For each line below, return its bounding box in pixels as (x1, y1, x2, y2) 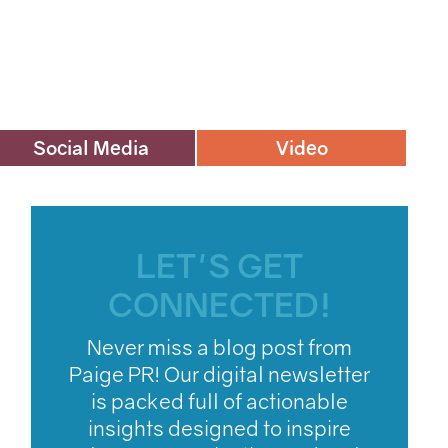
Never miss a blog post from (87, 334, 353, 360)
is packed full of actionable (91, 388, 349, 414)
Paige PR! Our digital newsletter (69, 361, 371, 387)
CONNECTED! (107, 285, 332, 324)
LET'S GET (136, 246, 304, 285)
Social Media (32, 136, 149, 159)
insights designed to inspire (88, 415, 352, 441)
